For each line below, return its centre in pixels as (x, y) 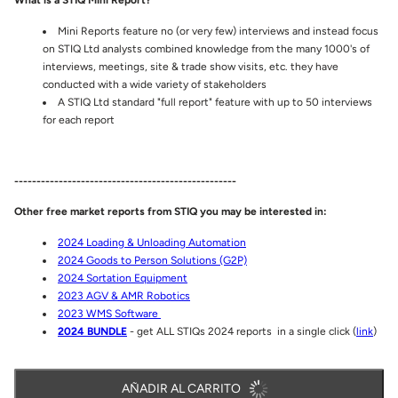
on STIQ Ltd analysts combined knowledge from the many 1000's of (206, 49)
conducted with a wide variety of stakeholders (155, 85)
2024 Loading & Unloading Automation (152, 243)
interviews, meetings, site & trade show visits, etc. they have (191, 67)
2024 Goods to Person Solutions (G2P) (152, 261)
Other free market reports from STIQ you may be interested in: (171, 212)
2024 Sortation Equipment (123, 279)
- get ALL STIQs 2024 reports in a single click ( (243, 332)
